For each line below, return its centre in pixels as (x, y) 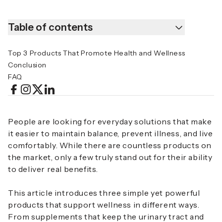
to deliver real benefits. (53, 169)
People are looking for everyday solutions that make (110, 121)
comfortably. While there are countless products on (110, 145)
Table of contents (50, 27)
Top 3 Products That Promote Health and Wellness (97, 53)
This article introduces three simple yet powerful (104, 193)
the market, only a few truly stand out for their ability (110, 157)
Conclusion (27, 65)
